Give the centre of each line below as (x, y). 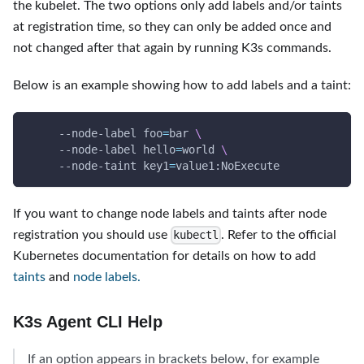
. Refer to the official (279, 235)
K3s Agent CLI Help (88, 322)
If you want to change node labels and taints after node (170, 214)
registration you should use (92, 235)
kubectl (196, 235)
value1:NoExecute (227, 166)
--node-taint (84, 166)
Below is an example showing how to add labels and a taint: (182, 85)
